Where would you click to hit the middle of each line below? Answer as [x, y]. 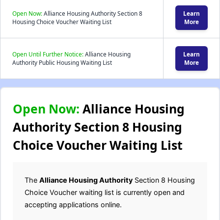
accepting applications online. [73, 205]
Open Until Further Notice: [48, 54]
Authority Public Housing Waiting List [62, 62]
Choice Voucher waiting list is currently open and [105, 192]
